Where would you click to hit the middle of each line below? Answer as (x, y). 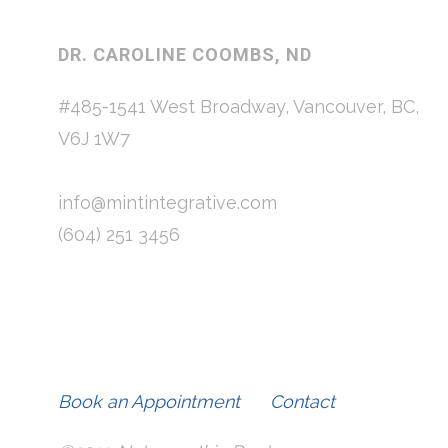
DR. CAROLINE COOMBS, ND (185, 55)
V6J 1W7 (94, 139)
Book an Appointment (149, 402)
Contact (302, 402)
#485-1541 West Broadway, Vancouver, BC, (238, 107)
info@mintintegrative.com (167, 203)
